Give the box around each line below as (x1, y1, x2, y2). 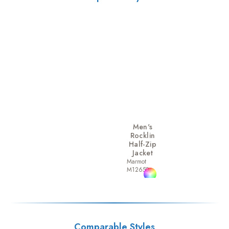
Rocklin (130, 130, 155, 141)
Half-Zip (129, 139, 156, 149)
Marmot (127, 157, 146, 166)
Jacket (132, 148, 153, 158)
